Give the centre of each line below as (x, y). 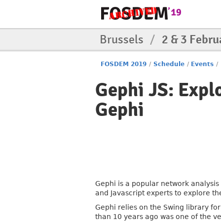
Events (203, 64)
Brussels (123, 39)
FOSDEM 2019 (124, 64)
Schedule (169, 64)
